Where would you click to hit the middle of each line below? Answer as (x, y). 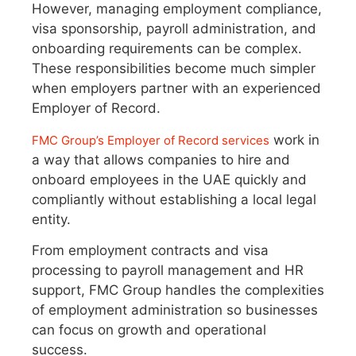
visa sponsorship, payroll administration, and (174, 29)
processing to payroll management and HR (168, 270)
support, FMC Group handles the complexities (178, 290)
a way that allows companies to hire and (161, 159)
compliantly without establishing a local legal (174, 199)
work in (294, 139)
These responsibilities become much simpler (174, 69)
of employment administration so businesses (175, 310)
